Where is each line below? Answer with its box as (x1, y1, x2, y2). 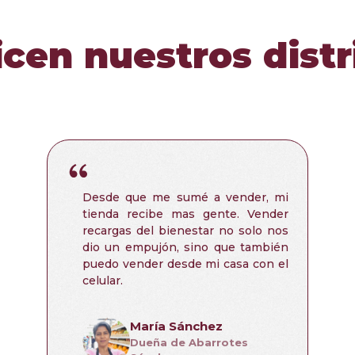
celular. (82, 273, 123, 288)
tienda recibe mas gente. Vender (82, 207, 288, 222)
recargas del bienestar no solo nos (82, 223, 288, 239)
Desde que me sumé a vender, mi (82, 190, 288, 205)
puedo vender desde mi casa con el (82, 257, 288, 272)
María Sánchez (130, 319, 223, 334)
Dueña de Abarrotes (130, 336, 248, 349)
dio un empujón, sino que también (82, 240, 288, 255)
